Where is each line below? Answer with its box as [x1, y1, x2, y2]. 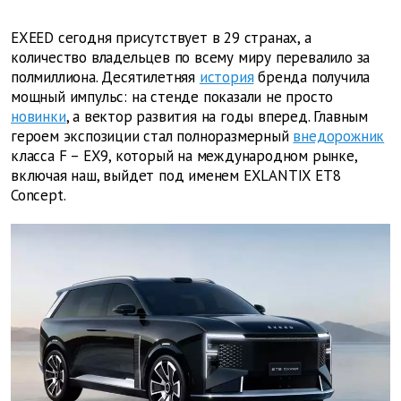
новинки [11, 107, 66, 127]
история [199, 67, 254, 88]
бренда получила [253, 67, 371, 88]
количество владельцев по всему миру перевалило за [11, 47, 371, 68]
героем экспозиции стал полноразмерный [11, 126, 289, 147]
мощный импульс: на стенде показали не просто [11, 87, 334, 107]
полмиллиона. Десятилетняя [11, 67, 196, 88]
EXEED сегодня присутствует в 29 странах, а [11, 28, 311, 48]
